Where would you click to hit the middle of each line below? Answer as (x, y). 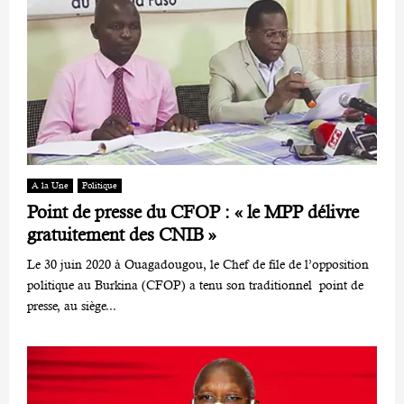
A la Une (50, 185)
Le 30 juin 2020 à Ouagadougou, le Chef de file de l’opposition (198, 264)
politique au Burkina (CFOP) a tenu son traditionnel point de (195, 285)
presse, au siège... (72, 305)
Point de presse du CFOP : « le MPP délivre (193, 212)
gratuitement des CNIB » (122, 234)
